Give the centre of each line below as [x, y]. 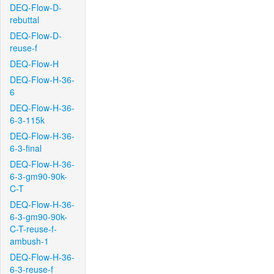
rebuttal [24, 20]
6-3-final [26, 148]
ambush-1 [29, 241]
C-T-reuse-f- [33, 229]
